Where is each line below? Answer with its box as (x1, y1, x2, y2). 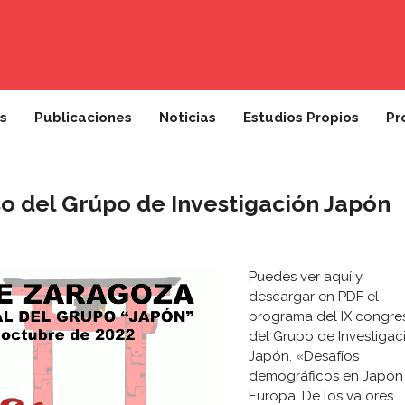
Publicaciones (34, 109, 132, 126)
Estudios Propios (243, 109, 359, 126)
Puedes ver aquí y (249, 268, 363, 286)
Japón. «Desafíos (249, 348, 359, 365)
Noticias (159, 109, 216, 126)
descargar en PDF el (249, 288, 379, 306)
